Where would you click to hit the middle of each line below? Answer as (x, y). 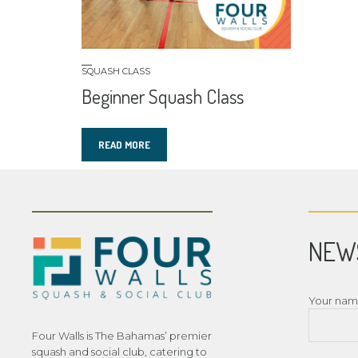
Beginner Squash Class (163, 97)
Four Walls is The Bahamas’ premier (122, 335)
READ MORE (125, 145)
